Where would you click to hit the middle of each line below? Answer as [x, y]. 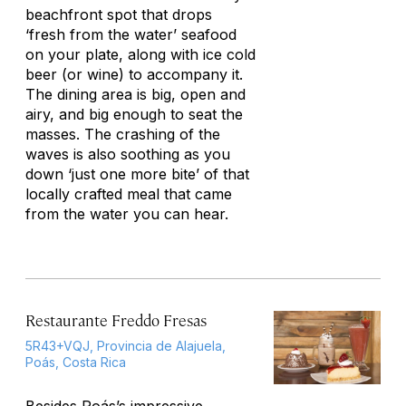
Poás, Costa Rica [76, 362]
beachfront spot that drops [119, 14]
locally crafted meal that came [129, 194]
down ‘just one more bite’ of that [137, 174]
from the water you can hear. [127, 214]
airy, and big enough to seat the [134, 114]
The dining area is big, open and [135, 94]
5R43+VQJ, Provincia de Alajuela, [126, 346]
